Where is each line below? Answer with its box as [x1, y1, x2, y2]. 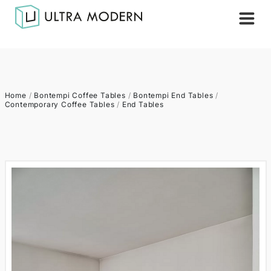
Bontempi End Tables [133, 91, 214, 100]
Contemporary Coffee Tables [4, 100, 115, 109]
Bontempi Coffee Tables [34, 91, 126, 100]
